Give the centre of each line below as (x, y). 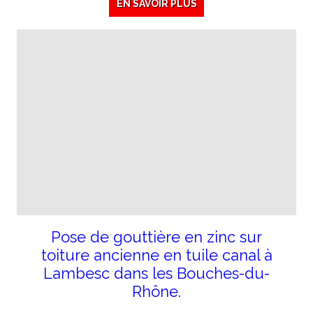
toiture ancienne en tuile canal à (156, 255)
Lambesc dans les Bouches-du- (156, 274)
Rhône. (156, 292)
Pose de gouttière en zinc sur (156, 237)
